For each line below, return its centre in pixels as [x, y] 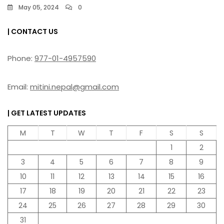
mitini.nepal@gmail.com [74, 87]
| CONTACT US [33, 32]
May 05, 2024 [39, 7]
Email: [19, 87]
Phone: [21, 58]
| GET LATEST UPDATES [47, 113]
